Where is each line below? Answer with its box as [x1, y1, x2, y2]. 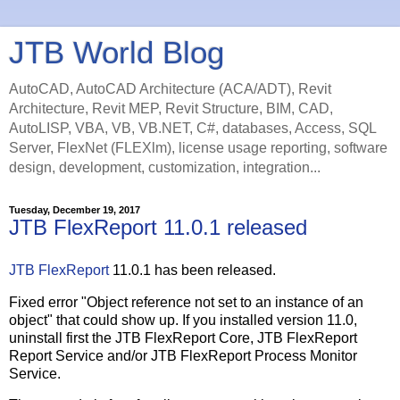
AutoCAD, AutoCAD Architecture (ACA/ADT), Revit [9, 81, 331, 96]
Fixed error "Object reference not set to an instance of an [9, 294, 363, 310]
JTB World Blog [9, 36, 224, 70]
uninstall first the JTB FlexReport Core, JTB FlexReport [9, 329, 357, 346]
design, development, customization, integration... [9, 160, 321, 175]
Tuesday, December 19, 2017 [9, 204, 140, 215]
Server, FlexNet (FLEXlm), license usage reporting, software [9, 140, 387, 155]
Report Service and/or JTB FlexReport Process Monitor [9, 347, 357, 363]
